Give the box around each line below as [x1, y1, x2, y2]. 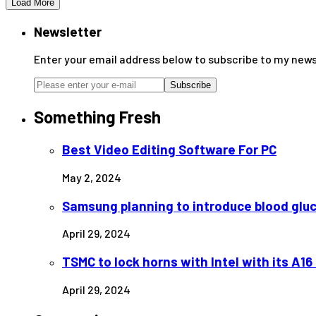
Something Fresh [34, 107, 161, 128]
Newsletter [34, 23, 102, 39]
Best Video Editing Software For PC [62, 141, 276, 158]
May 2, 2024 [62, 170, 121, 184]
